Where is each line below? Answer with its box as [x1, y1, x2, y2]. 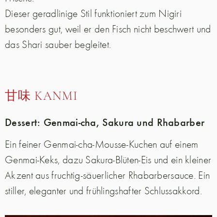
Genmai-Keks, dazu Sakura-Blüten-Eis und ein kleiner [5, 153, 212, 167]
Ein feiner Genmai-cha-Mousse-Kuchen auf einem [5, 137, 199, 151]
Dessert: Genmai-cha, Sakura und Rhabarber [5, 114, 205, 129]
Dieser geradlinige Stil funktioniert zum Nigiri [5, 6, 182, 20]
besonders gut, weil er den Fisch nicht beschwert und [5, 22, 211, 36]
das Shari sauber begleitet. [5, 37, 111, 51]
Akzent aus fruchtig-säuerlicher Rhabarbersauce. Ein [5, 168, 210, 182]
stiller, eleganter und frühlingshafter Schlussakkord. [5, 184, 202, 198]
